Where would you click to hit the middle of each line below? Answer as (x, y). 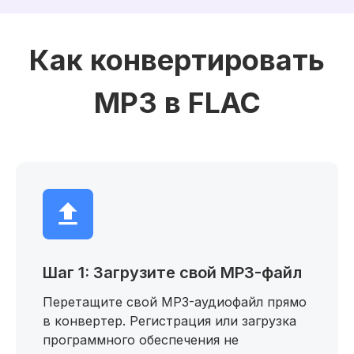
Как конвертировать (177, 60)
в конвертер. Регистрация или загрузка (169, 321)
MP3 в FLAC (177, 103)
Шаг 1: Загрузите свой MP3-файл (172, 273)
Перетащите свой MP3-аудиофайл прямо (175, 302)
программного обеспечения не (141, 340)
